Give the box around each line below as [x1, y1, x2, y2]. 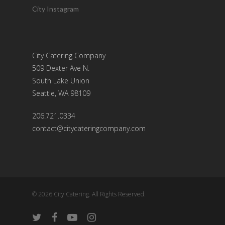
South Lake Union [32, 76, 89, 85]
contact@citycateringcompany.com [32, 124, 146, 133]
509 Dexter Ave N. [32, 63, 89, 73]
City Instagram [32, 5, 79, 13]
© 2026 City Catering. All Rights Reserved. [32, 190, 146, 198]
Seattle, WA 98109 [32, 88, 90, 98]
